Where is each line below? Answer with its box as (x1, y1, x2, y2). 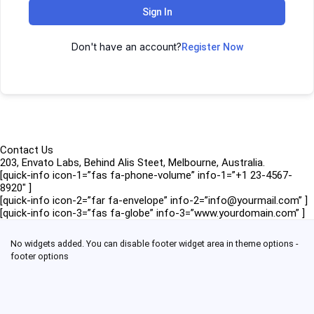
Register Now (181, 41, 243, 53)
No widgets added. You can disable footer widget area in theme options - (11, 238, 298, 249)
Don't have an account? (71, 41, 182, 53)
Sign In (142, 6, 172, 18)
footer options (11, 251, 69, 261)
